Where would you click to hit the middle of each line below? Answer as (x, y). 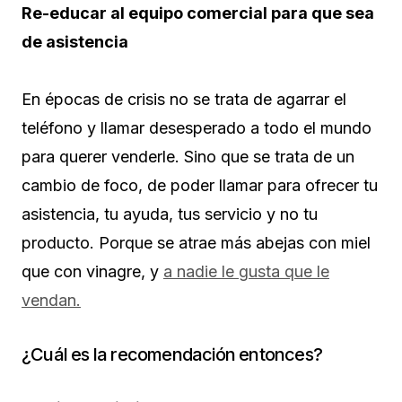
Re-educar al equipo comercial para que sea (198, 13)
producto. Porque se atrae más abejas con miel (196, 242)
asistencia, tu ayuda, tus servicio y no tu (170, 214)
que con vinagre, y (92, 271)
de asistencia (75, 41)
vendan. (51, 300)
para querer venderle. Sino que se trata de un (188, 156)
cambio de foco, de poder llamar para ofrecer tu (200, 185)
